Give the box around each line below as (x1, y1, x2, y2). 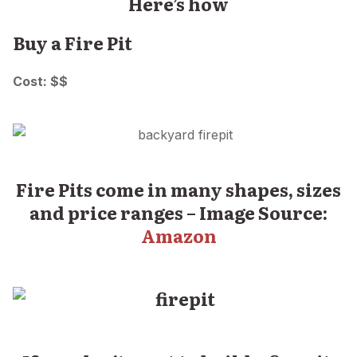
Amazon (140, 222, 217, 249)
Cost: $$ (13, 73, 68, 89)
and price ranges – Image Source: (29, 199, 328, 226)
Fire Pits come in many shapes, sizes (16, 176, 341, 203)
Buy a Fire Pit (13, 29, 132, 56)
